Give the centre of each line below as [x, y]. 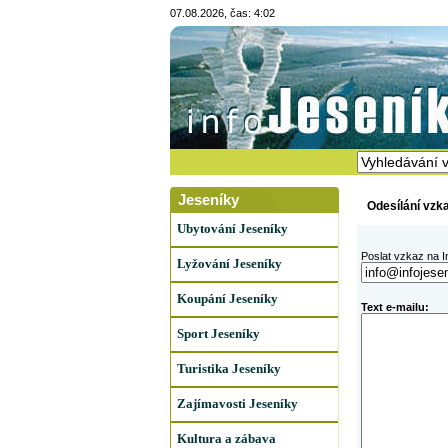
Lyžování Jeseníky [229, 263]
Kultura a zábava [226, 438]
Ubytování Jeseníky [232, 228]
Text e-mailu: [394, 307]
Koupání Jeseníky [227, 298]
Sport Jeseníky [218, 333]
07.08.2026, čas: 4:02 [222, 13]
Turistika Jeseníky [228, 368]
